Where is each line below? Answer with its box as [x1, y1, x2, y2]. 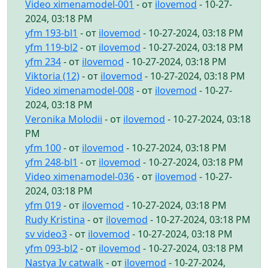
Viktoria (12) [25, 69, 80, 83]
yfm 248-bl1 [25, 155, 78, 169]
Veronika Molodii [25, 112, 102, 126]
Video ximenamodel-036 [25, 169, 134, 183]
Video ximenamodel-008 [25, 83, 134, 97]
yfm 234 [25, 54, 61, 68]
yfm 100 [25, 141, 61, 154]
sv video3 [25, 227, 67, 240]
